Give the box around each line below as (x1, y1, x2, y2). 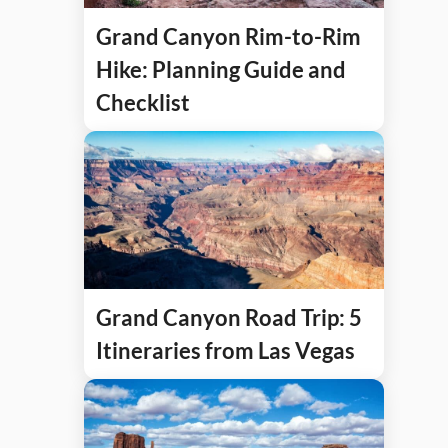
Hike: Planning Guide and (96, 56, 346, 84)
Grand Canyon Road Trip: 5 (96, 303, 362, 331)
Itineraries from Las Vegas (96, 336, 355, 364)
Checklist (96, 89, 190, 117)
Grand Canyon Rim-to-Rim (96, 23, 361, 51)
